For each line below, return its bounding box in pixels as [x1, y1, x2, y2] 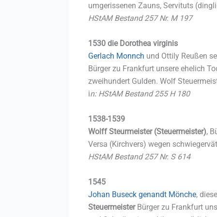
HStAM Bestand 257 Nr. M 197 [88, 13, 192, 23]
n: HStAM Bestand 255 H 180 [90, 89, 190, 98]
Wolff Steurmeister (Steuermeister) [88, 126, 206, 136]
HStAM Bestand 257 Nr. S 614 [88, 152, 190, 161]
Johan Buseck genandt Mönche [88, 189, 196, 199]
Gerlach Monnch [88, 51, 144, 61]
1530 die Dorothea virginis [88, 38, 178, 48]
